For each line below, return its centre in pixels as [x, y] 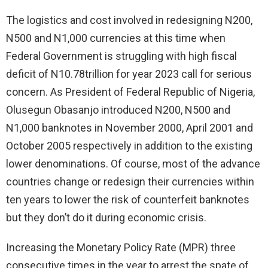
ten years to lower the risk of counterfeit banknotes [128, 199]
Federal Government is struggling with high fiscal [121, 56]
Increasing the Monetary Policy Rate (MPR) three [121, 247]
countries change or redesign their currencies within [130, 181]
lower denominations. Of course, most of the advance [133, 163]
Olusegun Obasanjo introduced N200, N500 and [118, 109]
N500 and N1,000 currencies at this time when [116, 38]
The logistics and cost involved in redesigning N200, [129, 20]
